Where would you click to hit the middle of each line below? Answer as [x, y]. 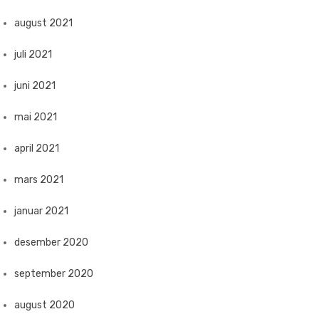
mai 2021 [36, 117]
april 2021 [37, 148]
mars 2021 [39, 180]
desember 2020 [51, 242]
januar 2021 [41, 211]
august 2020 [45, 305]
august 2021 [43, 23]
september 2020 [54, 274]
